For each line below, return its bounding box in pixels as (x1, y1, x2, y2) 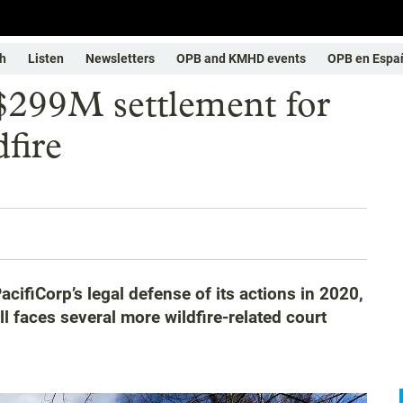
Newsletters (85, 51, 155, 66)
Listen (28, 51, 64, 66)
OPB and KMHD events (176, 51, 306, 66)
